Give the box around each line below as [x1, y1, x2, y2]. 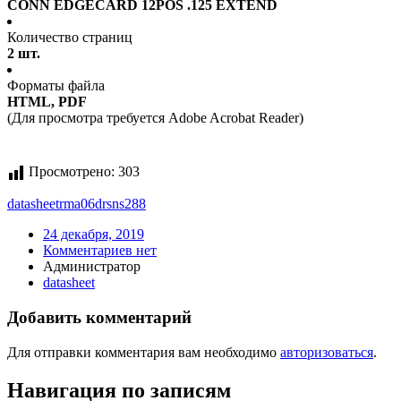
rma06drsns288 [59, 196, 146, 212]
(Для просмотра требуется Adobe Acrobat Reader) [7, 110, 303, 126]
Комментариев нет [43, 243, 157, 259]
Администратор [43, 259, 141, 275]
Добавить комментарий [7, 308, 192, 328]
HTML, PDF [7, 94, 87, 110]
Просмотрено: [29, 164, 115, 180]
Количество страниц [7, 30, 132, 46]
